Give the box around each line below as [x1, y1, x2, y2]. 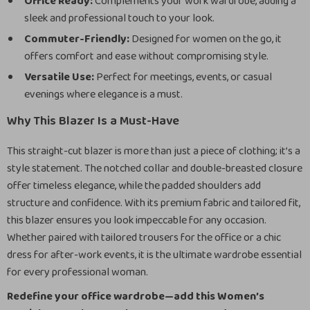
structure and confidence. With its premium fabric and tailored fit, [7, 194, 300, 212]
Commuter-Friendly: [24, 30, 129, 48]
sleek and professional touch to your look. [24, 10, 215, 27]
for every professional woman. [7, 264, 148, 281]
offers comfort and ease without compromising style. [24, 48, 268, 65]
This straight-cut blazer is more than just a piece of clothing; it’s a [7, 143, 300, 160]
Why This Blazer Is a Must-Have [7, 111, 179, 131]
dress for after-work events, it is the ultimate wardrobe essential [7, 246, 302, 264]
